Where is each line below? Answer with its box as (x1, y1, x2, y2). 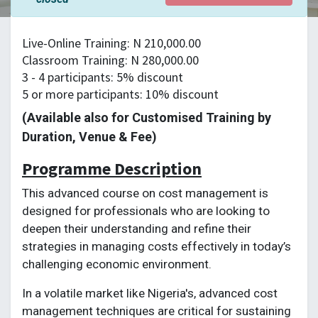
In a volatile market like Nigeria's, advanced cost (22, 286, 278, 300)
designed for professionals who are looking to (22, 204, 270, 218)
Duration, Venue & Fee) (22, 129, 157, 144)
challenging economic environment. (22, 257, 212, 271)
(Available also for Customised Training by (22, 110, 271, 125)
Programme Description (22, 158, 202, 180)
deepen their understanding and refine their (22, 221, 251, 236)
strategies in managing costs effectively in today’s (22, 239, 291, 253)
